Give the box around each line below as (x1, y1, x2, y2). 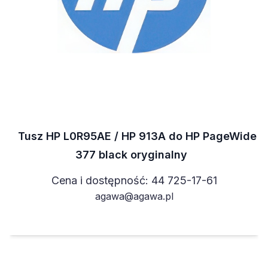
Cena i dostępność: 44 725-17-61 (51, 173, 217, 187)
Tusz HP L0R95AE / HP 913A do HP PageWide (17, 129, 257, 142)
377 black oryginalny (75, 148, 187, 161)
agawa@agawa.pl (95, 190, 173, 202)
